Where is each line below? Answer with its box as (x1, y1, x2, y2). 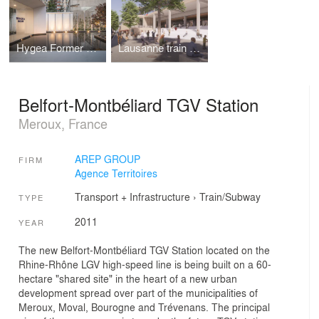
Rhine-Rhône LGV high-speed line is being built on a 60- (19, 257, 271, 272)
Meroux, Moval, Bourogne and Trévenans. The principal (19, 300, 270, 315)
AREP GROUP (74, 152, 140, 167)
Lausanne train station (189, 40, 200, 56)
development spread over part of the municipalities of (19, 286, 258, 300)
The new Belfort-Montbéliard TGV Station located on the (19, 243, 270, 258)
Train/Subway (199, 189, 261, 204)
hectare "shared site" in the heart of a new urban (19, 271, 237, 286)
